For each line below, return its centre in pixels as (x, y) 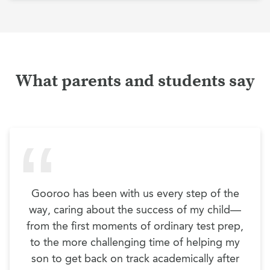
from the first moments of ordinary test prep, (135, 226)
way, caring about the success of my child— (135, 210)
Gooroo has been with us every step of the (135, 194)
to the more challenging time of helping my (135, 243)
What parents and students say (135, 81)
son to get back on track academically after (135, 259)
